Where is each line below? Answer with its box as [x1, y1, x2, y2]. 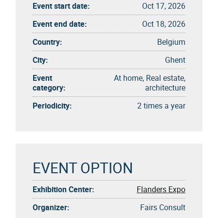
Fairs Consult [140, 201, 185, 213]
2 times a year [137, 100, 185, 111]
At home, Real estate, [114, 72, 185, 83]
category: [33, 82, 66, 93]
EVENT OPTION [33, 157, 133, 178]
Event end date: [33, 18, 87, 29]
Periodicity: [33, 100, 72, 111]
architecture [145, 82, 185, 93]
